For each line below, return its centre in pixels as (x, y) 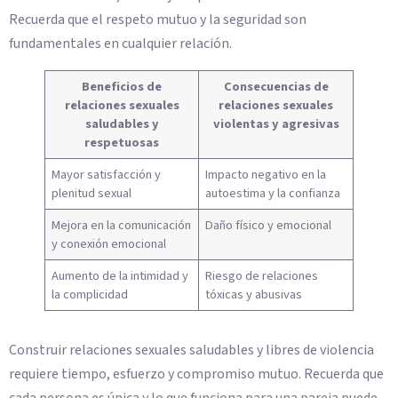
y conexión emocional (109, 243)
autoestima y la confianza (273, 193)
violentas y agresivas (276, 123)
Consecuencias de (276, 86)
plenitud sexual (92, 193)
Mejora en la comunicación (122, 225)
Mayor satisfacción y (107, 174)
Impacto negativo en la (266, 174)
